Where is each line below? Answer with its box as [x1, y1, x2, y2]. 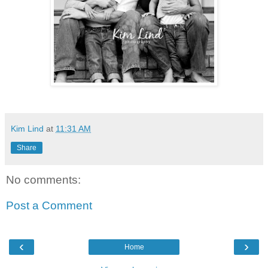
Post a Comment [6, 199, 92, 212]
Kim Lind [11, 123, 44, 133]
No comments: [6, 173, 81, 186]
